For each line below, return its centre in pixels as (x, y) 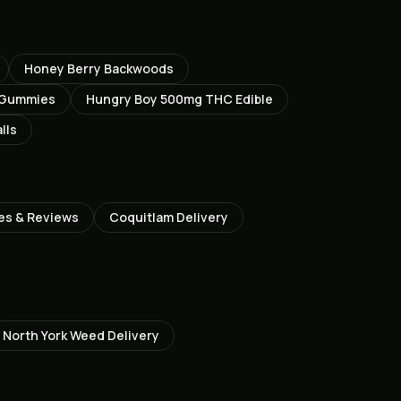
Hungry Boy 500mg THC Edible (179, 99)
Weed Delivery (113, 335)
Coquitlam (141, 217)
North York (35, 335)
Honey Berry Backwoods (99, 68)
